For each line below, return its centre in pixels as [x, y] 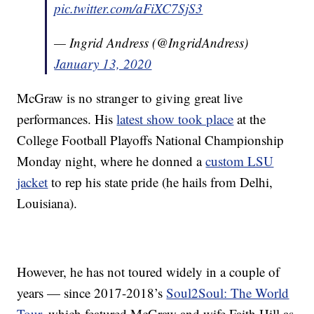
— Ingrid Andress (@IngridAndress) [151, 43]
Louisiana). [47, 203]
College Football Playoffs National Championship [151, 140]
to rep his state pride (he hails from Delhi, [161, 182]
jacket [33, 182]
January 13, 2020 [103, 64]
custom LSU [240, 161]
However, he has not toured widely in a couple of [149, 272]
